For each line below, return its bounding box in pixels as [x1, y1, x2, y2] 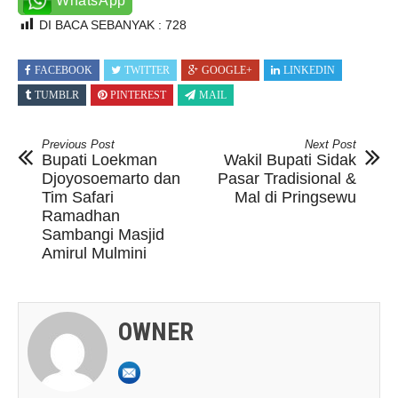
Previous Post [42, 138, 115, 152]
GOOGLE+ [202, 64, 252, 77]
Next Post [305, 138, 356, 152]
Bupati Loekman [42, 151, 157, 170]
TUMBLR [35, 89, 79, 102]
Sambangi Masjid [42, 226, 164, 244]
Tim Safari [42, 188, 114, 207]
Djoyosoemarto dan [42, 170, 180, 188]
